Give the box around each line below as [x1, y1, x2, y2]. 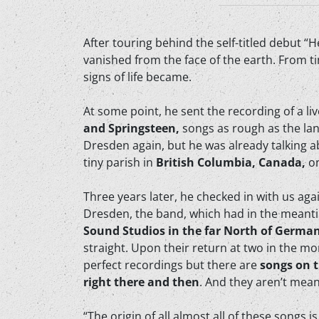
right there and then [83, 274, 199, 290]
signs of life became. [83, 69, 192, 85]
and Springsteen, [83, 120, 182, 136]
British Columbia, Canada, [156, 155, 308, 170]
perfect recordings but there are [83, 257, 260, 273]
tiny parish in [83, 155, 156, 170]
